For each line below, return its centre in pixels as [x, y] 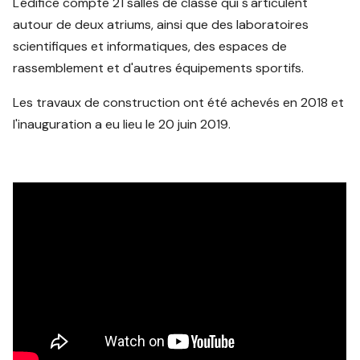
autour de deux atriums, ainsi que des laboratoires [161, 25]
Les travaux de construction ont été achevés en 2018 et [179, 103]
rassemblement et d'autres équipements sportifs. [159, 68]
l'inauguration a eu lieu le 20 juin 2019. [122, 125]
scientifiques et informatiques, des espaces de [150, 47]
